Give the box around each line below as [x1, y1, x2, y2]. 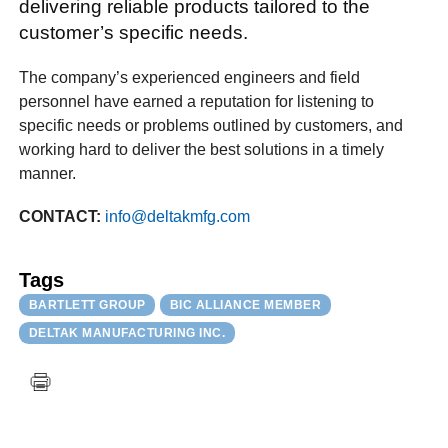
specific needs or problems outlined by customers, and [19, 116, 404, 134]
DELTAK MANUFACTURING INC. [28, 325, 226, 340]
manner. [19, 164, 77, 182]
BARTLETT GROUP [28, 298, 146, 313]
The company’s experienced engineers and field [19, 68, 361, 86]
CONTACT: [19, 207, 102, 225]
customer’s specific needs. [19, 22, 249, 44]
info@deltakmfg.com [105, 207, 251, 225]
